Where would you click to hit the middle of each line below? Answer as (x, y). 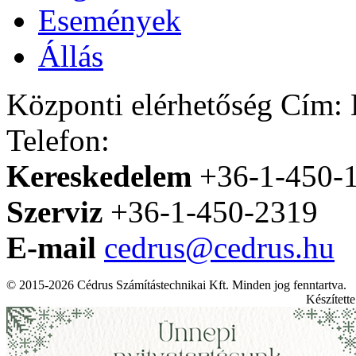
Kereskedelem (99, 176)
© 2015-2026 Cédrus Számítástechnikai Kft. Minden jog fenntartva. (176, 285)
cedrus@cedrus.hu (219, 248)
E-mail (55, 248)
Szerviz (54, 212)
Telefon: (58, 141)
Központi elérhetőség (139, 105)
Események (110, 21)
